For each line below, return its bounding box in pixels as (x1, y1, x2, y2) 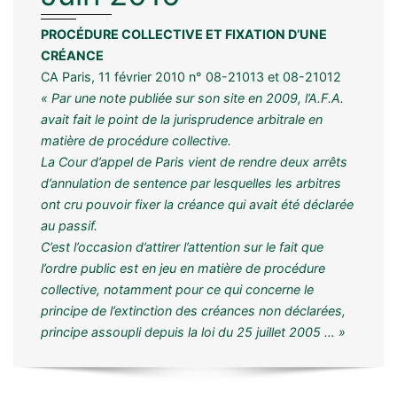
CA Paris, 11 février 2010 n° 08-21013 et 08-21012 (41, 68, 341, 84)
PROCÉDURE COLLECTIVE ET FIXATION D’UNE (41, 26, 327, 42)
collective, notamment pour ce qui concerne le (41, 281, 314, 297)
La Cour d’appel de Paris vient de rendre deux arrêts (41, 153, 347, 169)
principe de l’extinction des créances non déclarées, (41, 302, 346, 318)
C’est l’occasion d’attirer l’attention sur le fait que (41, 238, 323, 254)
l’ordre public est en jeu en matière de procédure (41, 260, 325, 276)
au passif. (41, 217, 97, 233)
